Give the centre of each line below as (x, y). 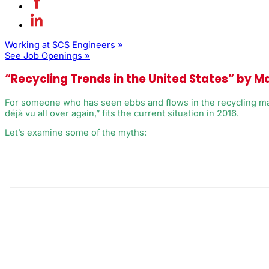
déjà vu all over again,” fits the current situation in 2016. (122, 113)
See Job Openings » (47, 56)
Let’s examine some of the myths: (76, 133)
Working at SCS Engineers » (64, 45)
